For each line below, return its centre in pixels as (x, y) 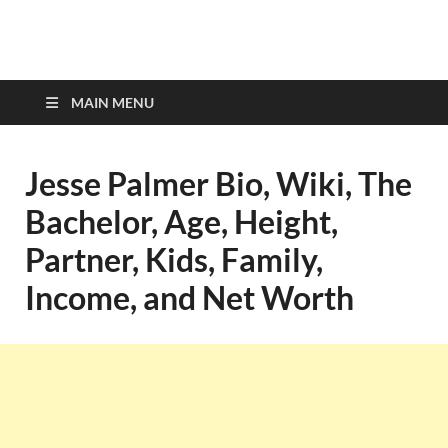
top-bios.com (156, 68)
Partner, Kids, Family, (174, 259)
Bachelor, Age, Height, (181, 221)
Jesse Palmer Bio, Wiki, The (218, 183)
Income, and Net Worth (189, 297)
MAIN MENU (112, 102)
